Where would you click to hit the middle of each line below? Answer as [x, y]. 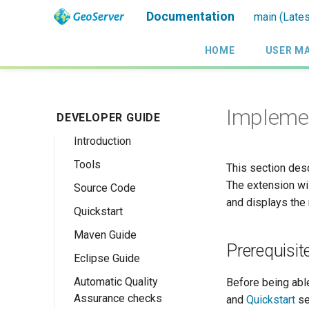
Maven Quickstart [133, 235]
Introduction [102, 141]
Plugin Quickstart [132, 298]
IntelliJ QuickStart [134, 258]
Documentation [190, 16]
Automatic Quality [116, 282]
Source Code [105, 188]
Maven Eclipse [127, 282]
